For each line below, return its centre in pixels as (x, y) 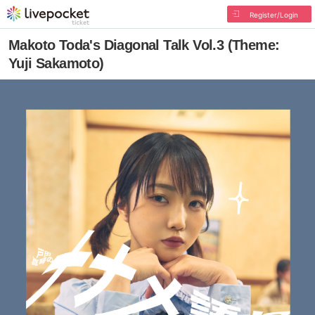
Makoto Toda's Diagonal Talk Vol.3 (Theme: (144, 45)
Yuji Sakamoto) (56, 63)
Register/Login (274, 15)
